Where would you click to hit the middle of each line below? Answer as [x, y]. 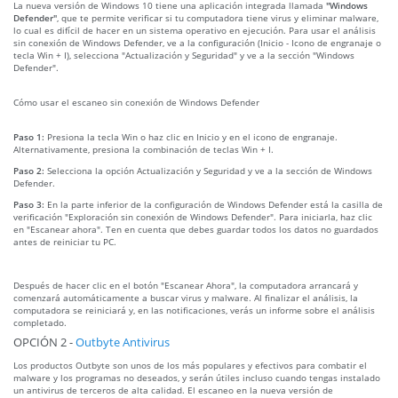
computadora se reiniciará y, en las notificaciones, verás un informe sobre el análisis [194, 310]
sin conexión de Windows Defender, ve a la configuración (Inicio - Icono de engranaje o [197, 42]
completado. [40, 322]
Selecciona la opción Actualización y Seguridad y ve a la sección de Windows [210, 170]
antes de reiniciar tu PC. [65, 241]
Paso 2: [30, 170]
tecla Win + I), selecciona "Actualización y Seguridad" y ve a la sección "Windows [184, 55]
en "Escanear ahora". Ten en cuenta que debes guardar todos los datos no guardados [196, 229]
